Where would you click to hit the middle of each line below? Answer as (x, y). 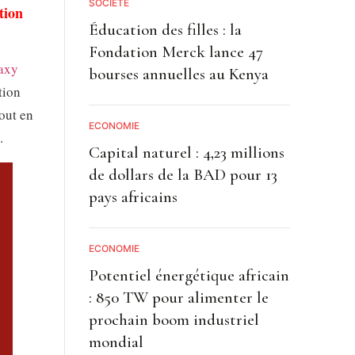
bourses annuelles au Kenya (178, 74)
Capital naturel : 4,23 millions (186, 152)
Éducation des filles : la (165, 29)
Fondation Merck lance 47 (176, 52)
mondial (116, 342)
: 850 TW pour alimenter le (178, 297)
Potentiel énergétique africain (189, 275)
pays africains (133, 197)
